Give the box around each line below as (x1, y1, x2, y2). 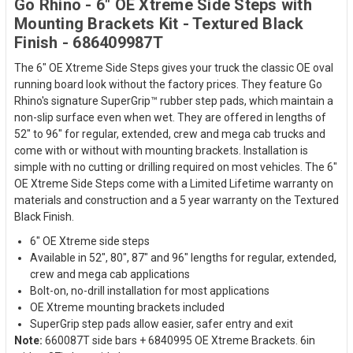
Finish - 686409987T (14, 32, 163, 52)
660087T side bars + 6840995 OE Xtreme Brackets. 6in (43, 333, 315, 347)
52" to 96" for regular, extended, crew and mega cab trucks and (14, 127, 325, 140)
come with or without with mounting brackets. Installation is (14, 143, 308, 157)
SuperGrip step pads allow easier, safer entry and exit (30, 317, 293, 330)
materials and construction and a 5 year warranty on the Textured (14, 193, 339, 206)
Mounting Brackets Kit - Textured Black (14, 13, 304, 33)
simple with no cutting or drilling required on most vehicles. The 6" (14, 160, 337, 173)
